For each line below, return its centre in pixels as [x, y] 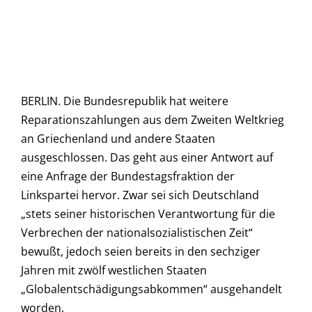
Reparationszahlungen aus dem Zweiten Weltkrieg [153, 120]
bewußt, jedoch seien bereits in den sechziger [141, 252]
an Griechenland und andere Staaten [118, 139]
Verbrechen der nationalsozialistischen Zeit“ [137, 233]
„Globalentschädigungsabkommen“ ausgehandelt [151, 289]
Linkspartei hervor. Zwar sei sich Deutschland [140, 195]
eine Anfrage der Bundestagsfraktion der [128, 177]
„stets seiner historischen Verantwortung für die [148, 214]
